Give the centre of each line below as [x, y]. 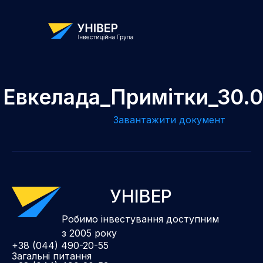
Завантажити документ [169, 120]
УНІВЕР [141, 196]
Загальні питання [52, 256]
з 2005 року [89, 233]
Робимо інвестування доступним [140, 219]
